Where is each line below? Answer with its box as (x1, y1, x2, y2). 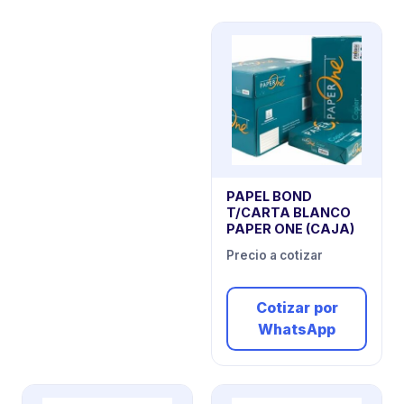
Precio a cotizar (226, 248, 323, 263)
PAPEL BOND (226, 188, 312, 205)
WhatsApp (258, 320, 335, 339)
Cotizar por (255, 298, 338, 317)
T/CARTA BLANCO (226, 205, 351, 221)
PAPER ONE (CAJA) (226, 221, 354, 237)
